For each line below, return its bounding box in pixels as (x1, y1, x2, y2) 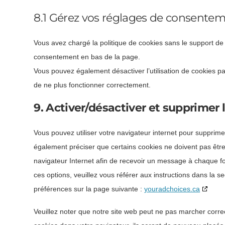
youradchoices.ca (144, 185, 200, 193)
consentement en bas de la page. (34, 53, 141, 61)
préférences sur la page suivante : (34, 185, 145, 193)
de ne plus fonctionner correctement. (34, 81, 151, 89)
